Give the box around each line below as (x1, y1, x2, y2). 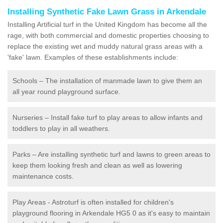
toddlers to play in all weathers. (12, 124, 110, 132)
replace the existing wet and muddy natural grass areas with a (7, 42, 203, 50)
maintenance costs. (12, 172, 74, 180)
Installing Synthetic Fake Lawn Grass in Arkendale (7, 6, 206, 16)
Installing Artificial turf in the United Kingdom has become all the (7, 20, 207, 28)
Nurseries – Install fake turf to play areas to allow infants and (12, 113, 203, 121)
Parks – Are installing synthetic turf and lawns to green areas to (12, 150, 211, 158)
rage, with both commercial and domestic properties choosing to (7, 31, 209, 39)
